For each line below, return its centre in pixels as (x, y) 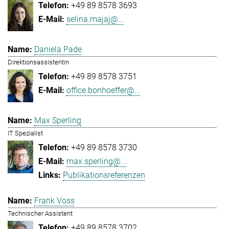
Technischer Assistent (40, 213)
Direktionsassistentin (38, 62)
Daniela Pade (58, 50)
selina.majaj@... (95, 19)
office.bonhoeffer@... (104, 90)
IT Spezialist (25, 133)
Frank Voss (54, 200)
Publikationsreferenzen (104, 175)
